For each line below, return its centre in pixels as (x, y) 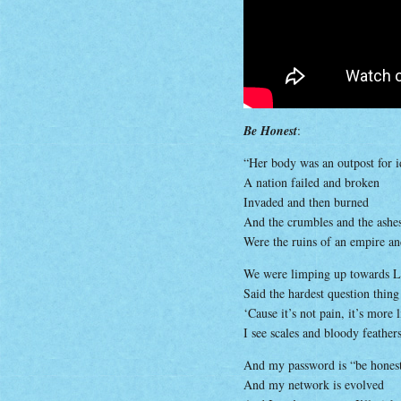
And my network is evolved (314, 384)
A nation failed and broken (311, 182)
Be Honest (270, 131)
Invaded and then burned (306, 202)
